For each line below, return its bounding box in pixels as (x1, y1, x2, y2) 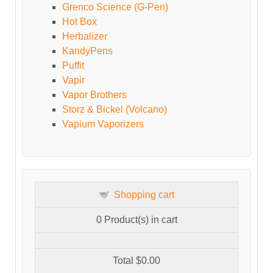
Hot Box (62, 16, 97, 27)
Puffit (62, 60, 84, 71)
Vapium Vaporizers (62, 119, 144, 130)
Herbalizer (62, 31, 107, 42)
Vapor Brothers (62, 90, 127, 101)
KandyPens (62, 46, 113, 57)
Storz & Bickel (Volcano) (62, 104, 167, 115)
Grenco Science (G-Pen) (62, 2, 168, 13)
